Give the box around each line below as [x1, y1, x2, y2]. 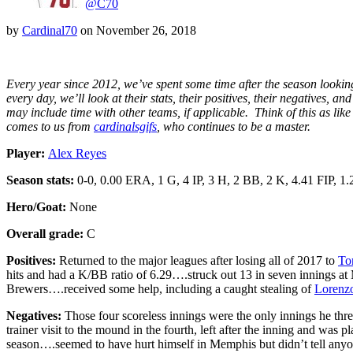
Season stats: [6, 173, 74, 187]
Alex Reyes [48, 146, 106, 160]
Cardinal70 [22, 23, 77, 37]
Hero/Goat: [6, 199, 69, 214]
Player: [6, 146, 45, 160]
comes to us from [6, 119, 94, 133]
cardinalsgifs [94, 119, 157, 133]
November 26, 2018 [96, 23, 196, 37]
